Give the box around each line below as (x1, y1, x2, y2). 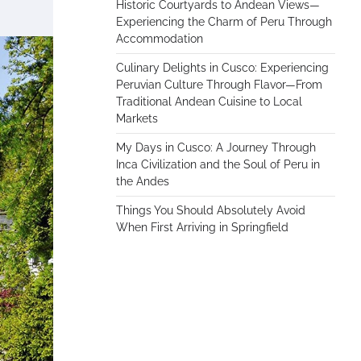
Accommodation (116, 32, 203, 45)
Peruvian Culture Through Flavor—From (116, 78, 322, 91)
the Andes (116, 175, 169, 188)
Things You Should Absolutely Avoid (116, 204, 305, 217)
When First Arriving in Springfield (116, 221, 288, 234)
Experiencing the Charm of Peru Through (116, 15, 332, 28)
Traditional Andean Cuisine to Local (116, 95, 302, 108)
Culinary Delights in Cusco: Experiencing (116, 61, 329, 74)
